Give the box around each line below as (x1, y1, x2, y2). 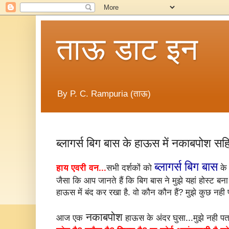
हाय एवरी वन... (56, 163, 106, 173)
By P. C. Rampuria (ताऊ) (57, 89, 151, 99)
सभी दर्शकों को (106, 163, 154, 173)
